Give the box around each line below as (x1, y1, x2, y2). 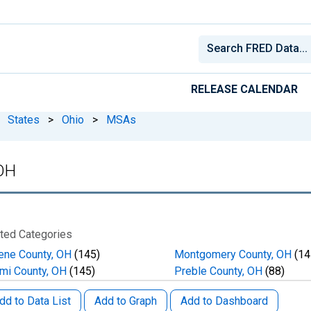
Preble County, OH (174, 264, 262, 278)
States (8, 112, 40, 126)
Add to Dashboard (180, 294, 268, 308)
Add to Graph (94, 294, 157, 308)
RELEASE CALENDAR (191, 82, 298, 96)
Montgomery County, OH (174, 247, 292, 261)
